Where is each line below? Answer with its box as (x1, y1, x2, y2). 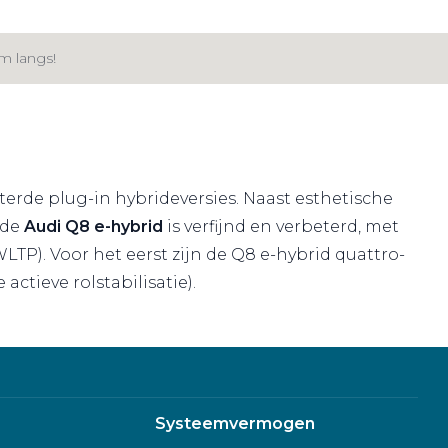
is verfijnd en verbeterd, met (163, 217, 399, 236)
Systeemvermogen (131, 414, 339, 433)
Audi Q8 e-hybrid (24, 217, 163, 236)
